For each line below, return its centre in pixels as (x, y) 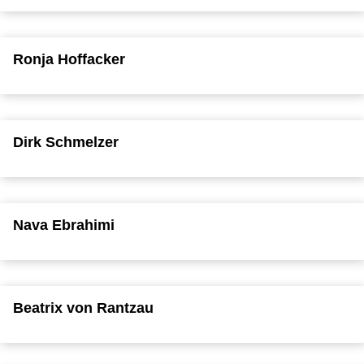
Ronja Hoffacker (69, 59)
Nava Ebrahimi (64, 225)
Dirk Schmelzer (66, 142)
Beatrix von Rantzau (83, 308)
